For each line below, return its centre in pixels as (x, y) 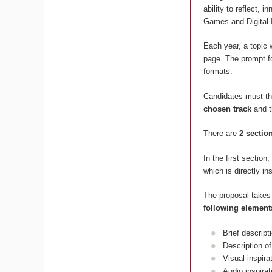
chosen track (228, 109)
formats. (218, 72)
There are (221, 134)
